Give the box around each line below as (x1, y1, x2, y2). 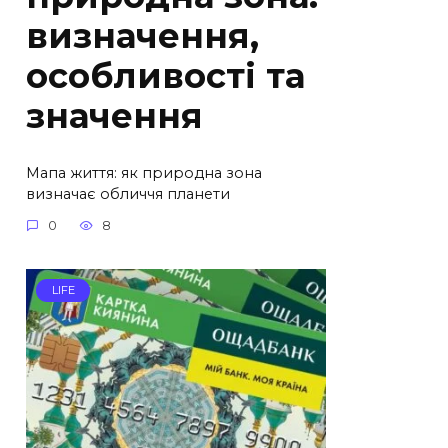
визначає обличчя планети (26, 184, 230, 203)
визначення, (26, 15, 259, 58)
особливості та (26, 55, 305, 98)
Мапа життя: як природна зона (26, 163, 262, 182)
